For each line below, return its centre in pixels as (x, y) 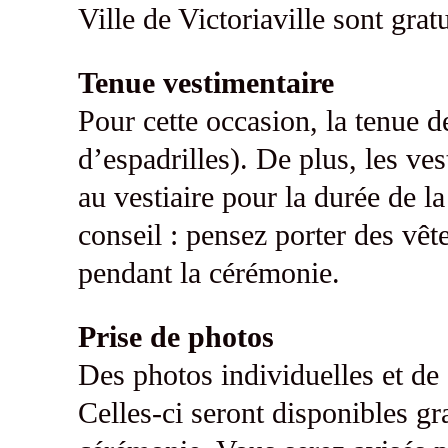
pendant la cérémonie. (208, 273)
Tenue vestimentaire (205, 83)
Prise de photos (175, 337)
